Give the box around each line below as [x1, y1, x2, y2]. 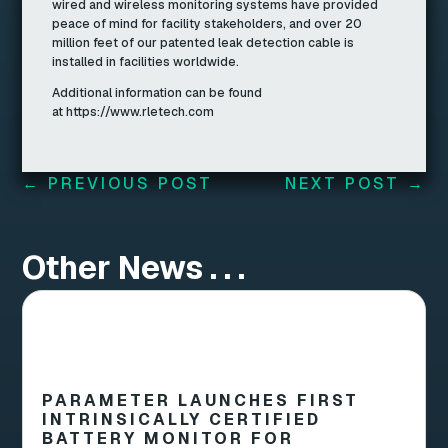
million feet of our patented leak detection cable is [52, 35, 355, 52]
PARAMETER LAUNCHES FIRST [42, 390, 360, 412]
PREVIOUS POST [48, 173, 214, 195]
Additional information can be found [52, 85, 263, 102]
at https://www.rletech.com [52, 104, 215, 121]
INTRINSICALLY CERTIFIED [42, 409, 322, 431]
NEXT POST [284, 173, 400, 195]
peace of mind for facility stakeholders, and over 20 [52, 16, 363, 33]
